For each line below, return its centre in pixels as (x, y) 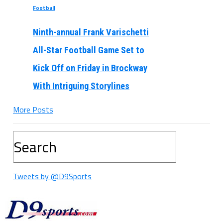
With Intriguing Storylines (81, 86)
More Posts (33, 110)
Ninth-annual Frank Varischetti (91, 32)
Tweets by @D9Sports (52, 176)
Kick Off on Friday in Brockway (90, 68)
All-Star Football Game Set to (88, 50)
